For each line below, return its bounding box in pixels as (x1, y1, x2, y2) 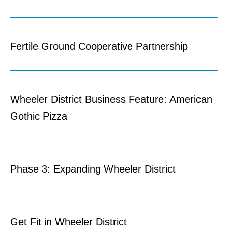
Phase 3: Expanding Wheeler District (10, 163, 176, 175)
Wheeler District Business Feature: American (10, 94, 212, 105)
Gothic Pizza (10, 110, 67, 122)
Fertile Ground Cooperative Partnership (10, 41, 191, 52)
